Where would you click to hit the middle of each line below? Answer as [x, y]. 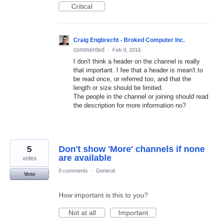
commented [90, 50]
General [105, 170]
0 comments [73, 170]
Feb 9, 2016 [127, 50]
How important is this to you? [103, 195]
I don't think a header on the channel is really [137, 61]
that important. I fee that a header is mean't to [138, 70]
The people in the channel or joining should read [141, 96]
